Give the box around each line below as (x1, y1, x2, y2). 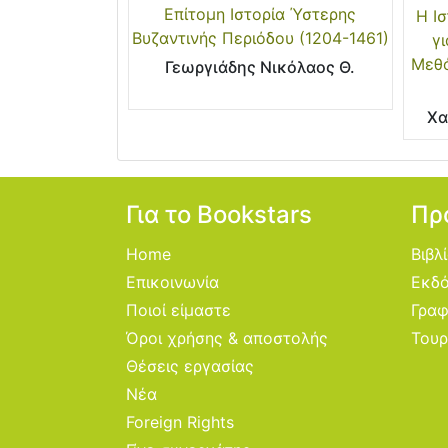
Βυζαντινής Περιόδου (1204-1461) (131, 28, 389, 49)
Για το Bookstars (126, 199, 312, 229)
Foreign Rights (126, 411, 234, 432)
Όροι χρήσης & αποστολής (126, 327, 328, 348)
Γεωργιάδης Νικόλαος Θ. (165, 57, 356, 78)
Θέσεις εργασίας (126, 355, 254, 376)
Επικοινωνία (126, 271, 219, 292)
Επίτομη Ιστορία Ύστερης (164, 4, 357, 25)
